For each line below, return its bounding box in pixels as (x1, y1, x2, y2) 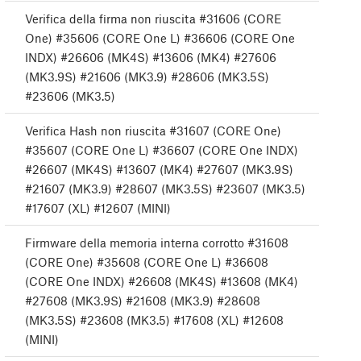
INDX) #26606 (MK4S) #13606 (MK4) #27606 (25, 50, 276, 65)
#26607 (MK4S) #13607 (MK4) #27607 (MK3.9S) (25, 162, 293, 177)
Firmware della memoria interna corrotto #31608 (25, 235, 288, 251)
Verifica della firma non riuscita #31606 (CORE (25, 11, 281, 27)
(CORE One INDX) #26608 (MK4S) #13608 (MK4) (25, 274, 298, 289)
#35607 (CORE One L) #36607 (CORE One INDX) (25, 143, 298, 158)
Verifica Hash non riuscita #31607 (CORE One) (25, 123, 281, 139)
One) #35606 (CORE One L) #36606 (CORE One (25, 31, 295, 46)
